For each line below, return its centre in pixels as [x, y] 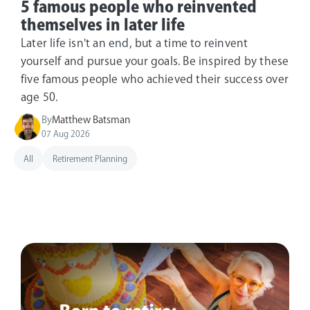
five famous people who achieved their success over [155, 79]
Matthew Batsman [91, 119]
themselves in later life [103, 25]
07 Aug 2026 [66, 133]
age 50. [39, 97]
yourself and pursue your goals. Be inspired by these [155, 61]
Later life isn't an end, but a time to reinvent [135, 43]
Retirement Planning [90, 158]
